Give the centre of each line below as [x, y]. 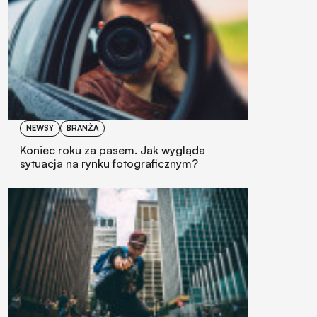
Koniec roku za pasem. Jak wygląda [113, 150]
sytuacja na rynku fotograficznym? [109, 163]
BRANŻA [82, 128]
